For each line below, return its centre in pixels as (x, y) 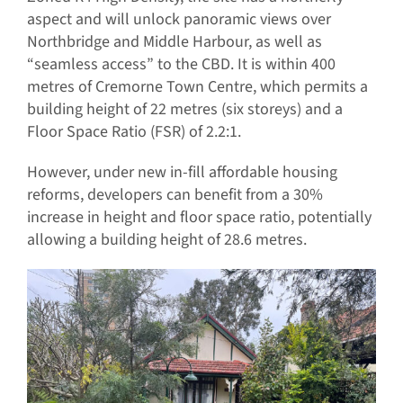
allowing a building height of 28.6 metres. (166, 239)
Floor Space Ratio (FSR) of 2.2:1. (134, 131)
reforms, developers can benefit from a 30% (175, 194)
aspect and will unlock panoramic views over (179, 19)
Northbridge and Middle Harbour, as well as (174, 41)
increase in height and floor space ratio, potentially (199, 217)
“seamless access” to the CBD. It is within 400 (181, 64)
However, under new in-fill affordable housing (182, 172)
